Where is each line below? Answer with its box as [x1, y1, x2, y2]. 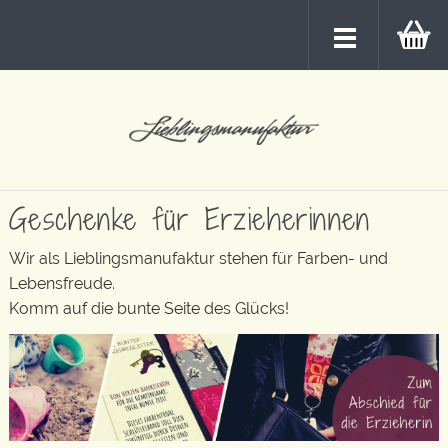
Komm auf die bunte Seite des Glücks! [9, 299, 289, 318]
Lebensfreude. [9, 274, 115, 293]
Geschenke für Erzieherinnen [9, 197, 371, 240]
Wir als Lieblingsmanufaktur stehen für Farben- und [9, 249, 388, 268]
